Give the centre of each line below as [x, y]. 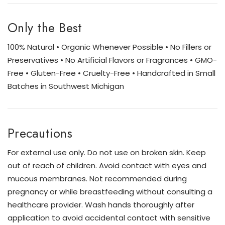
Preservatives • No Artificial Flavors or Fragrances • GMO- [112, 60]
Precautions [40, 133]
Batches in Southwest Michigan [66, 86]
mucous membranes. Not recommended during [97, 179]
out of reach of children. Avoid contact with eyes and [107, 166]
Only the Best [45, 28]
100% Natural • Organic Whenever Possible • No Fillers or [109, 47]
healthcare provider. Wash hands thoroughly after [101, 205]
